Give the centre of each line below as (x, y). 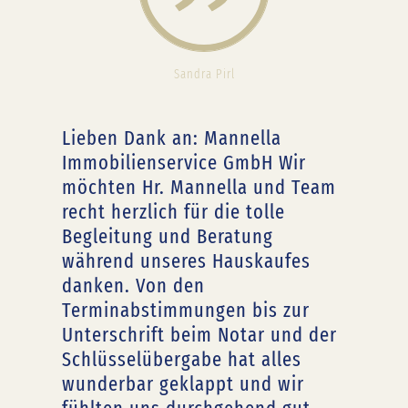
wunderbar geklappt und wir (183, 384)
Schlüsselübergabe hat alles (182, 360)
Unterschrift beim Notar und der (199, 335)
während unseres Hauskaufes (186, 261)
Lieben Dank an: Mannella (172, 138)
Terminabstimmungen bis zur (186, 311)
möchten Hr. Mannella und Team (199, 188)
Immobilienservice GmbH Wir (184, 163)
